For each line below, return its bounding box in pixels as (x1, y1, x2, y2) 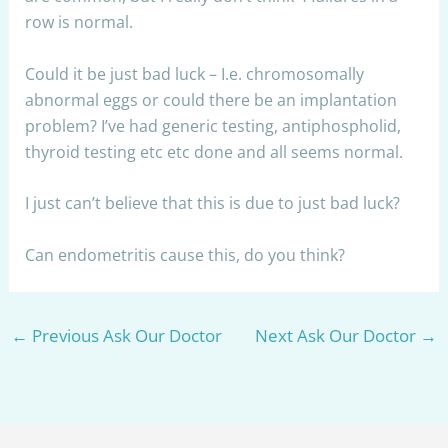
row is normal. (24, 11, 133, 34)
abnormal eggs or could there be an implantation (24, 88, 397, 111)
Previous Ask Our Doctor (27, 324, 222, 348)
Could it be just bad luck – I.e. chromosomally (24, 62, 364, 85)
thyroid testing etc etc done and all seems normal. (24, 140, 403, 163)
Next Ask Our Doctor (255, 324, 421, 348)
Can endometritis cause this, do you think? (24, 244, 345, 267)
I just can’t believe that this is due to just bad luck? (24, 192, 400, 215)
